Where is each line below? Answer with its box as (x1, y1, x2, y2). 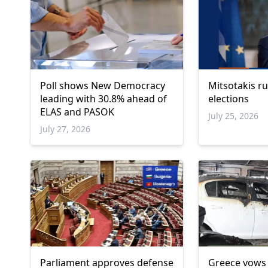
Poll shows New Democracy (40, 79, 165, 93)
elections (208, 92, 249, 106)
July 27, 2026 (40, 123, 90, 135)
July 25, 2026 (208, 110, 259, 122)
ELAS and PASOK (40, 105, 114, 119)
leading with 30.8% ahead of (40, 92, 167, 106)
